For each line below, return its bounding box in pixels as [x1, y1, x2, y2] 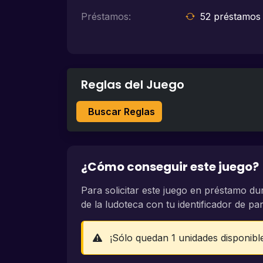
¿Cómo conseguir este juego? [81, 159, 259, 176]
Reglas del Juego [81, 76, 184, 93]
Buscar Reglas [88, 106, 155, 118]
